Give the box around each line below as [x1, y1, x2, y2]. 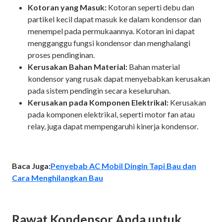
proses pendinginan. [28, 50, 96, 59]
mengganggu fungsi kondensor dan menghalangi [28, 38, 190, 48]
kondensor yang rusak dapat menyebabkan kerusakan [28, 73, 210, 83]
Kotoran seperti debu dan [107, 2, 194, 12]
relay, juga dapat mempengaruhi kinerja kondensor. [28, 121, 201, 131]
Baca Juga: [12, 161, 51, 170]
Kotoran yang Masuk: [28, 2, 107, 12]
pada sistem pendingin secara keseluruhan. [28, 85, 172, 95]
